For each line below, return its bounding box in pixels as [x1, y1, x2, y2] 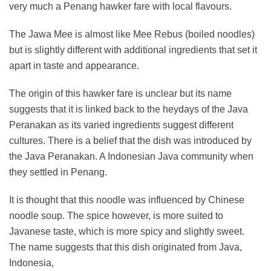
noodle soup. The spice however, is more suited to [9, 210, 223, 221]
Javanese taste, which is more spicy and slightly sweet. [9, 226, 244, 237]
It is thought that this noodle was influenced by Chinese [9, 194, 244, 205]
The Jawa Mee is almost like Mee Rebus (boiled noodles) [9, 28, 255, 39]
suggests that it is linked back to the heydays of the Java [9, 103, 248, 114]
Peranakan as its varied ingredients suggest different [9, 119, 233, 130]
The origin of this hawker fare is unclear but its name [9, 88, 232, 99]
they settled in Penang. [9, 166, 109, 177]
